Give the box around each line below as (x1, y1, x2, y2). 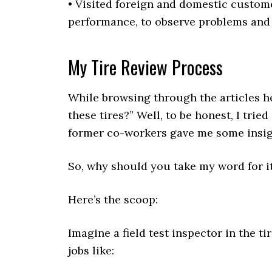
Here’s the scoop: (68, 192, 158, 206)
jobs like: (68, 243, 114, 257)
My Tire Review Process (68, 53, 223, 81)
